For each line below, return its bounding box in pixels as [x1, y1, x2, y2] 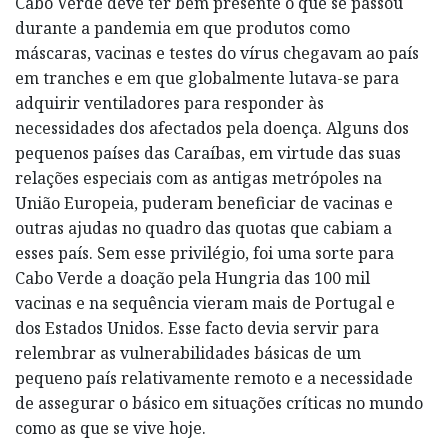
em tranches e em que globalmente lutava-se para [15, 67, 399, 90]
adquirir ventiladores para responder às [15, 92, 324, 115]
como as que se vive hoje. [15, 417, 206, 440]
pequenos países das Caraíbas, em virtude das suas [15, 142, 401, 165]
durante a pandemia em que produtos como [15, 17, 350, 40]
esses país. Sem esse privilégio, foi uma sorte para [15, 242, 394, 265]
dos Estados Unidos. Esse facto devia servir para [15, 317, 379, 340]
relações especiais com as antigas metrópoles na [15, 167, 382, 190]
